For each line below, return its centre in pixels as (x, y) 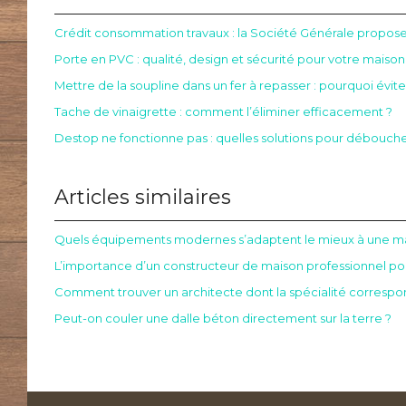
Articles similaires (143, 197)
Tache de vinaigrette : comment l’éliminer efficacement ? (223, 111)
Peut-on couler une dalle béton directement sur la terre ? (223, 318)
